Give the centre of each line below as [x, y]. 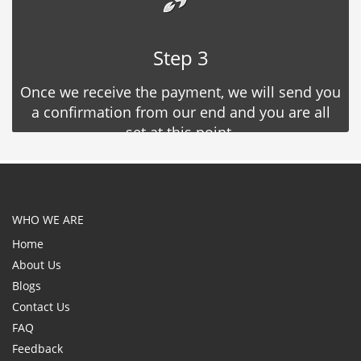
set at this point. [180, 132]
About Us [37, 264]
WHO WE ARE [48, 219]
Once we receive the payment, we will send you [180, 91]
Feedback [37, 348]
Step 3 [180, 57]
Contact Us [41, 306]
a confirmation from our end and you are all [180, 112]
